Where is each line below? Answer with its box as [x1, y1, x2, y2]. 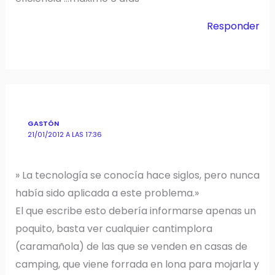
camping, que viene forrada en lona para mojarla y [15, 257, 259, 271]
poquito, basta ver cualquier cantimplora [15, 221, 212, 236]
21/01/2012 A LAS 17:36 [28, 130, 103, 140]
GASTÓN [28, 119, 60, 129]
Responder [207, 19, 260, 34]
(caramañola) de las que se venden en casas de [15, 239, 247, 254]
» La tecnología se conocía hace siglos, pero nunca [15, 168, 260, 182]
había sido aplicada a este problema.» [15, 185, 199, 200]
